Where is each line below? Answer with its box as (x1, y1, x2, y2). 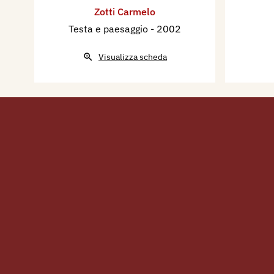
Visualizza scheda (98, 51, 167, 63)
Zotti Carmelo (94, 6, 155, 18)
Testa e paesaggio (68, 23, 150, 35)
